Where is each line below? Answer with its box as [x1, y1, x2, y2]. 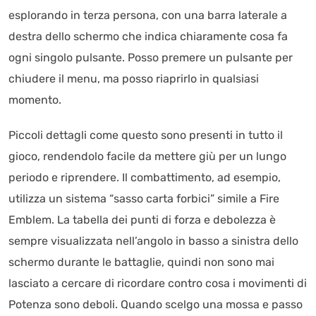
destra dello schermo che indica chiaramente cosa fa [8, 30, 288, 43]
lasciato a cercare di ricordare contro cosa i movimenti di [8, 276, 307, 290]
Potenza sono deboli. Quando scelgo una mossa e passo [8, 298, 303, 311]
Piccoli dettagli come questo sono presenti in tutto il [8, 128, 283, 142]
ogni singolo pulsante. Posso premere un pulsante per [8, 51, 293, 64]
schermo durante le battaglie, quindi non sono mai [8, 255, 274, 269]
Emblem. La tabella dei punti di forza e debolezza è [8, 213, 276, 226]
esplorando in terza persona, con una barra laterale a [8, 8, 287, 22]
